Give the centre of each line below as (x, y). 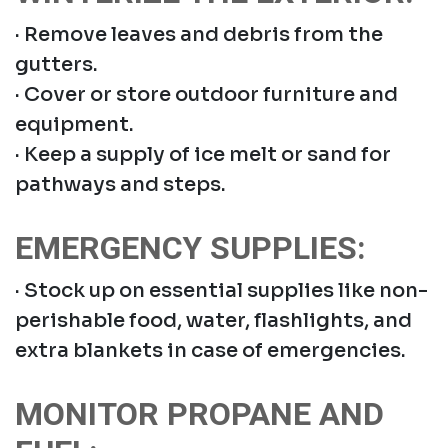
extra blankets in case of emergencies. (210, 350)
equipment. (74, 124)
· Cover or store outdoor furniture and (206, 94)
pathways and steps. (120, 184)
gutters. (56, 64)
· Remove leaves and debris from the (199, 34)
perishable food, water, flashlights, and (213, 320)
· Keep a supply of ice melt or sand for (203, 154)
